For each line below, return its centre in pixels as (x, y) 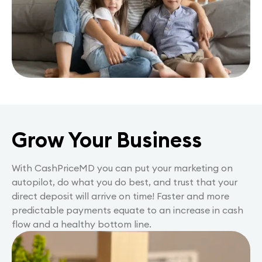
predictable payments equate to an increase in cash (127, 210)
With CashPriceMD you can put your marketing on (122, 168)
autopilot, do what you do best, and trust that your (125, 182)
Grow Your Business (107, 139)
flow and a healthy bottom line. (82, 224)
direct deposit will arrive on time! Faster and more (120, 196)
